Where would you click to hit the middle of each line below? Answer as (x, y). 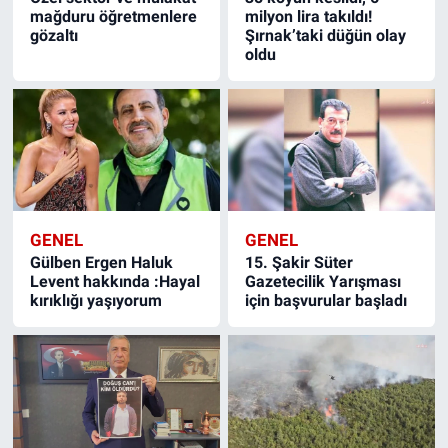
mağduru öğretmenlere (113, 16)
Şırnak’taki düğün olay (326, 35)
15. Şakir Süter (299, 262)
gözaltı (53, 35)
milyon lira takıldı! (309, 16)
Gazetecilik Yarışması (323, 281)
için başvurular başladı (326, 300)
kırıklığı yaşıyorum (95, 300)
